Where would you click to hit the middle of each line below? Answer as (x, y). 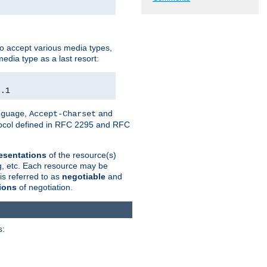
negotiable (84, 176)
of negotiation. (45, 187)
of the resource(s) (81, 155)
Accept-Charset (63, 114)
